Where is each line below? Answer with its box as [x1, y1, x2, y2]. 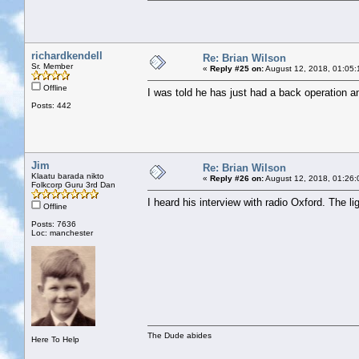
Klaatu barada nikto [31, 171, 104, 180]
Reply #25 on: [210, 63, 264, 73]
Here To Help [31, 334, 79, 344]
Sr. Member [31, 61, 73, 71]
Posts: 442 [31, 100, 71, 110]
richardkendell [31, 49, 103, 62]
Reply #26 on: [210, 173, 264, 183]
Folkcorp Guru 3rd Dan [31, 179, 115, 189]
